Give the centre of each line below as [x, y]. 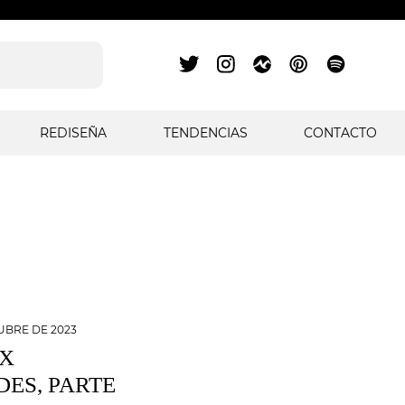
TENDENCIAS [205, 133]
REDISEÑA [74, 133]
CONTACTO [340, 133]
